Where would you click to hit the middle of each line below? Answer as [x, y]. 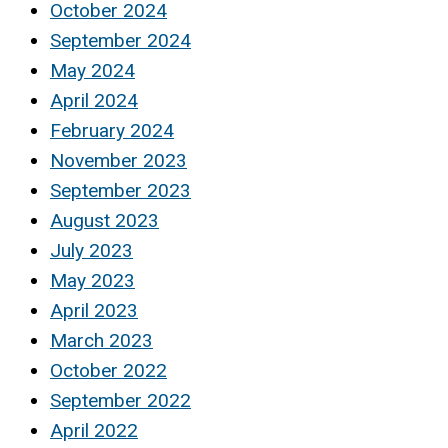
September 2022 [120, 400]
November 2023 [118, 160]
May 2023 [92, 280]
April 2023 [94, 310]
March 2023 [101, 340]
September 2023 [120, 190]
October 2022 [108, 370]
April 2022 [94, 430]
